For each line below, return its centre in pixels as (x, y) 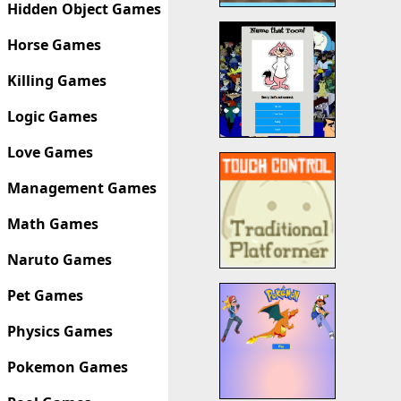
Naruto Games (60, 260)
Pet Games (45, 295)
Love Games (50, 152)
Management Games (82, 188)
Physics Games (60, 331)
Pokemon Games (68, 367)
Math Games (53, 224)
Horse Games (54, 45)
